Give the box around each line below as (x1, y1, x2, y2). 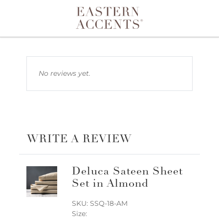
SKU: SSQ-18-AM (71, 199, 128, 208)
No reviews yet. (39, 69, 90, 78)
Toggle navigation (16, 19, 120, 34)
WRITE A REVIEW (27, 134, 132, 145)
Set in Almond (71, 179, 149, 190)
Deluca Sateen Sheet (71, 167, 183, 177)
